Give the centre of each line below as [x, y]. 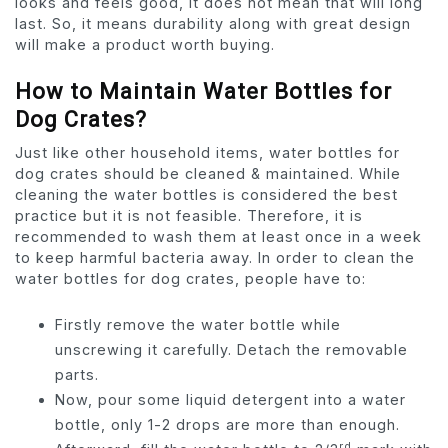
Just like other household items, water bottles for [207, 153]
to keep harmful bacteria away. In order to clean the [215, 258]
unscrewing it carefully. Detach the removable [231, 350]
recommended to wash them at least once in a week [218, 237]
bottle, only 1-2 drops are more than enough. [227, 425]
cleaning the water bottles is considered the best [206, 195]
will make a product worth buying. [145, 45]
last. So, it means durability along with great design [213, 24]
